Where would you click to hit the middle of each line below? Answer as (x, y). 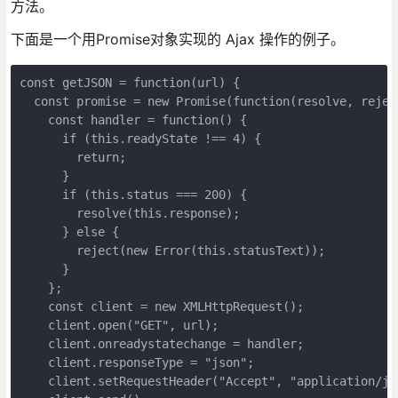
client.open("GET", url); (119, 325)
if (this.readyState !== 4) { (140, 138)
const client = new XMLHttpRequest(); (161, 306)
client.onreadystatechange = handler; (161, 343)
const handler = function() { (133, 119)
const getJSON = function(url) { (129, 82)
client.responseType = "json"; (136, 362)
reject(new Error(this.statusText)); (172, 250)
